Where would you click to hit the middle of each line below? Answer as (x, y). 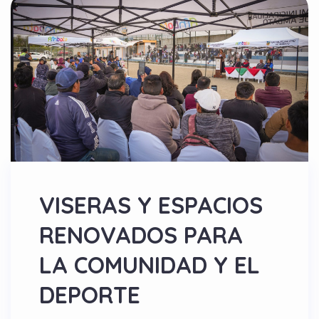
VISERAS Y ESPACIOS (151, 205)
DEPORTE (90, 294)
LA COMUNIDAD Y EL (150, 265)
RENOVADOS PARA (141, 235)
